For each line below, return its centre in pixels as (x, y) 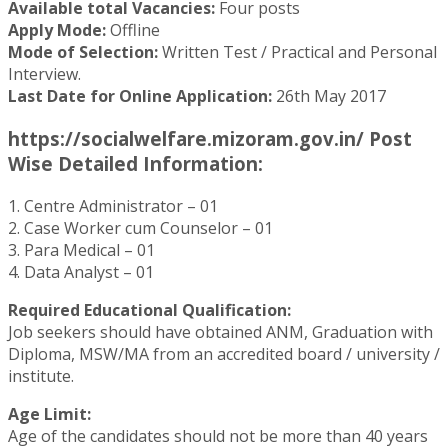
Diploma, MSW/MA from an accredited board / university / (224, 353)
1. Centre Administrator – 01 (113, 205)
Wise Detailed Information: (135, 163)
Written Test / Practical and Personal (297, 52)
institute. (41, 375)
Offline (133, 30)
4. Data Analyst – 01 (81, 271)
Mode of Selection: (83, 52)
